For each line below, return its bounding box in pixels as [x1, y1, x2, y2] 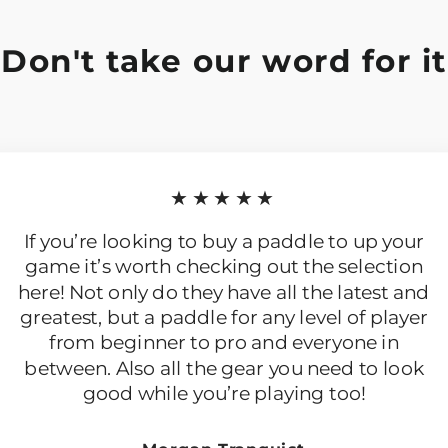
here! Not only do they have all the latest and [18, 280, 430, 303]
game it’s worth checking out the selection [24, 255, 424, 278]
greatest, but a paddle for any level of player [19, 306, 429, 329]
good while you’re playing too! [82, 381, 366, 404]
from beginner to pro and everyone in [49, 331, 399, 354]
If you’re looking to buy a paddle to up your [23, 230, 425, 253]
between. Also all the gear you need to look [24, 356, 424, 379]
